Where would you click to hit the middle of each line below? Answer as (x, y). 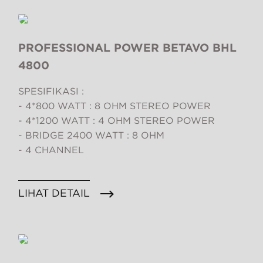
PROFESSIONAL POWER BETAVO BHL (127, 48)
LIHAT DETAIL (54, 193)
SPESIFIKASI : (51, 92)
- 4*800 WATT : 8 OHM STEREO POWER (114, 106)
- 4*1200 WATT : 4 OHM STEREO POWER (117, 121)
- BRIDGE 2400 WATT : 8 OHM (91, 136)
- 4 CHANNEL (51, 150)
